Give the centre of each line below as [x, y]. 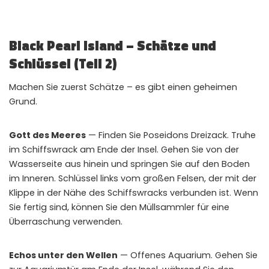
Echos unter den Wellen [63, 255]
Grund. [23, 101]
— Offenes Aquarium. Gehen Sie [188, 255]
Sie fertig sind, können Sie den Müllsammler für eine [119, 207]
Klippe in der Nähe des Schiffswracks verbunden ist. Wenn [134, 192]
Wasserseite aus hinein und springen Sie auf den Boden [129, 164]
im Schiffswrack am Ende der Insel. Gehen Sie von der [124, 149]
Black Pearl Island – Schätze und [113, 45]
